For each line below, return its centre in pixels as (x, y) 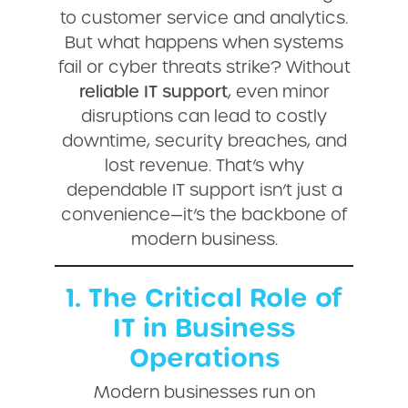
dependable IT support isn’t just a (204, 189)
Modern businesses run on (204, 391)
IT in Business (204, 326)
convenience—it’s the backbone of (204, 213)
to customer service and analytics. (204, 16)
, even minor (278, 90)
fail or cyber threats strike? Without (204, 66)
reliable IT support (153, 90)
